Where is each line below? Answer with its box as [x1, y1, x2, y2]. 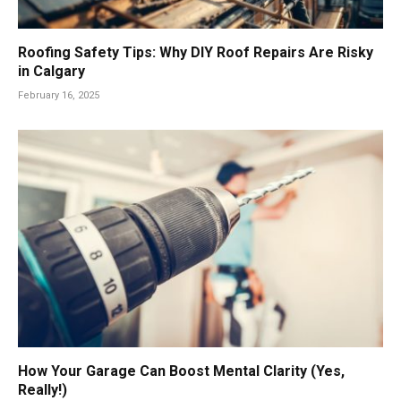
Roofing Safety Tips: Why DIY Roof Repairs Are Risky [18, 44, 373, 62]
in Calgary [18, 63, 85, 81]
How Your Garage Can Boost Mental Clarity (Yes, [18, 363, 345, 380]
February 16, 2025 [18, 90, 99, 102]
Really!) [18, 381, 67, 399]
